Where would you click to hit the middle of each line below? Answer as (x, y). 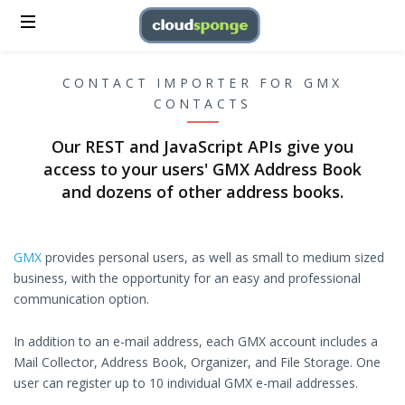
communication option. (81, 299)
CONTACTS (202, 104)
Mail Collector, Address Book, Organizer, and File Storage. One (197, 363)
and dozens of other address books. (202, 192)
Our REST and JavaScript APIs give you (202, 147)
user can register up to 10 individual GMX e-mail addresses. (186, 383)
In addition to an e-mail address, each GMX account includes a (196, 342)
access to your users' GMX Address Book (202, 170)
